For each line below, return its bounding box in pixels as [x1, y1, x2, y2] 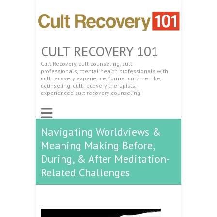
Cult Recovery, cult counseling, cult [41, 60, 132, 67]
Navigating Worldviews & [41, 124, 161, 139]
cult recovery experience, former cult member [41, 74, 162, 82]
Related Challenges [41, 165, 130, 179]
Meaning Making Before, [41, 138, 155, 152]
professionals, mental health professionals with [41, 67, 168, 75]
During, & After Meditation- [41, 152, 170, 166]
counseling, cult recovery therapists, [41, 81, 136, 89]
